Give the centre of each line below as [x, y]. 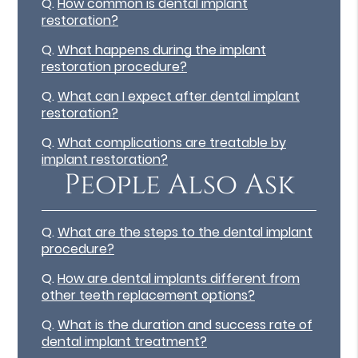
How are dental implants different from [179, 279]
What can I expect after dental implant [179, 96]
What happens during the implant [162, 50]
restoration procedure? [115, 66]
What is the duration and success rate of [185, 325]
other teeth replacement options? [149, 296]
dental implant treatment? [125, 342]
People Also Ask [179, 185]
